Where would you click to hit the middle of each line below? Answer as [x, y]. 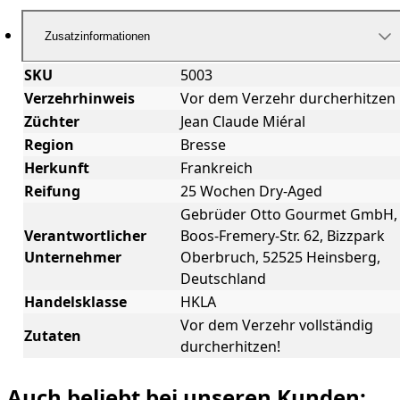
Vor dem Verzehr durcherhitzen [287, 99]
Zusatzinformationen [97, 37]
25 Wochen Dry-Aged [251, 192]
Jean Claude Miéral [242, 122]
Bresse [203, 145]
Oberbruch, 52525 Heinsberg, [280, 258]
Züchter [52, 122]
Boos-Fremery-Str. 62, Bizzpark [282, 236]
